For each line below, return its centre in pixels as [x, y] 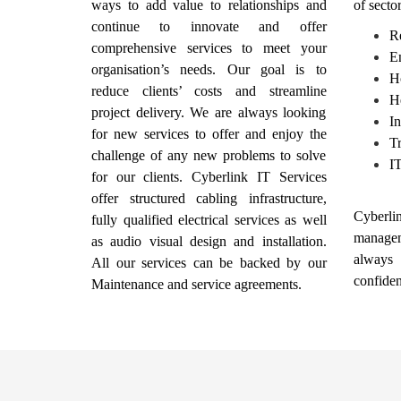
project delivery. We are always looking [209, 112]
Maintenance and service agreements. [196, 284]
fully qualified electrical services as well [209, 219]
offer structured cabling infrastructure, [209, 198]
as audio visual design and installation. [209, 241]
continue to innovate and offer [209, 26]
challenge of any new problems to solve [209, 155]
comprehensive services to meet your [209, 47]
